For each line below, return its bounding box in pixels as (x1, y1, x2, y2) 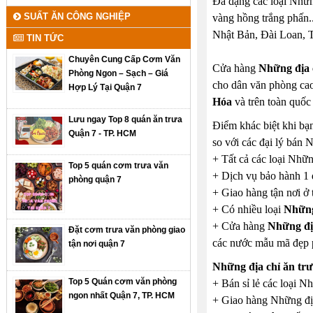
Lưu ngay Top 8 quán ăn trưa (68, 114, 183, 124)
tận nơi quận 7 (68, 238, 126, 249)
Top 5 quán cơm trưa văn (68, 160, 169, 170)
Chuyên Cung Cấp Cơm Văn (68, 54, 181, 64)
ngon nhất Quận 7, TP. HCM (68, 291, 175, 301)
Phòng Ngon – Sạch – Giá (68, 68, 169, 78)
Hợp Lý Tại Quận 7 (68, 82, 143, 92)
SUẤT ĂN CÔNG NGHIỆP (21, 10, 131, 22)
